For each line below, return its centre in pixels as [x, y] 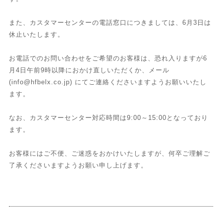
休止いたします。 [36, 34]
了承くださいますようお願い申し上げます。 [78, 165]
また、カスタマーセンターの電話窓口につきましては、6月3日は [110, 22]
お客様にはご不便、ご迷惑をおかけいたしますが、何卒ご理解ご [109, 153]
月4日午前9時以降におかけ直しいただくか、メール [89, 70]
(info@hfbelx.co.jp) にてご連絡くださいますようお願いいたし [108, 82]
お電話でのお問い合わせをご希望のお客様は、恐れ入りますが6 [108, 58]
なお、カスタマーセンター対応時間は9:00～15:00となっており [108, 117]
